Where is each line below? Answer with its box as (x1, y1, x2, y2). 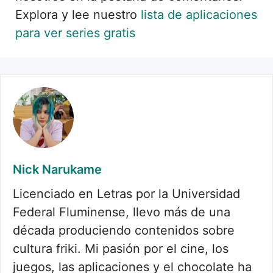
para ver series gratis (15, 25, 135, 40)
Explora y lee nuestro (15, 7, 141, 22)
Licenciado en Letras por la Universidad (13, 186, 240, 201)
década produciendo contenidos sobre (13, 222, 235, 238)
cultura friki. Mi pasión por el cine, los (13, 241, 229, 256)
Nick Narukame (13, 161, 102, 177)
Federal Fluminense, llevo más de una (13, 204, 230, 219)
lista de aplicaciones (141, 7, 257, 22)
